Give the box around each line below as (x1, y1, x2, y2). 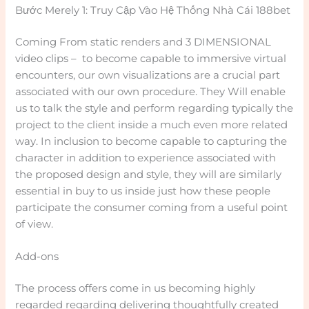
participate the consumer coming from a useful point (15, 201, 288, 214)
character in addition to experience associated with (15, 151, 277, 164)
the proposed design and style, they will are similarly (15, 168, 282, 181)
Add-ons (15, 250, 59, 263)
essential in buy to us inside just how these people (15, 184, 271, 197)
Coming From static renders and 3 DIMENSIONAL (15, 35, 272, 48)
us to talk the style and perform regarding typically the (15, 101, 294, 114)
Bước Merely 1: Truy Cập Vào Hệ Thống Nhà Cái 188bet (15, 3, 291, 17)
